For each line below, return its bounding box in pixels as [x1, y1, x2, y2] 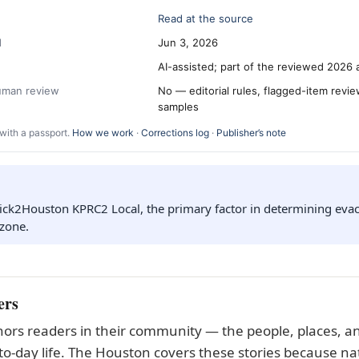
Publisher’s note [216, 127, 286, 139]
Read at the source [158, 12, 253, 25]
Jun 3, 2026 [158, 36, 218, 49]
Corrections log [141, 127, 209, 139]
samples [158, 100, 199, 113]
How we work [72, 127, 134, 139]
